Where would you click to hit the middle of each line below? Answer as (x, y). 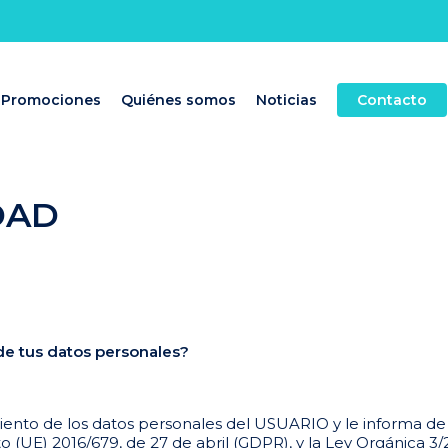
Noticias (286, 100)
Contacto (392, 100)
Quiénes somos (178, 100)
